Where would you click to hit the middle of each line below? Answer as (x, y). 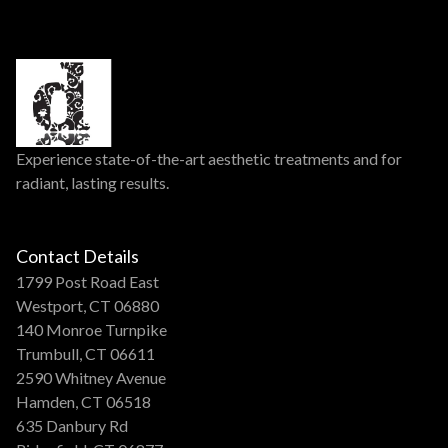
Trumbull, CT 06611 (85, 354)
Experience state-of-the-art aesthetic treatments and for (209, 159)
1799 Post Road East (87, 282)
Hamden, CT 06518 (83, 402)
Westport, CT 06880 (87, 306)
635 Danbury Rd (72, 426)
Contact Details (77, 256)
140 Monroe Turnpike (91, 330)
